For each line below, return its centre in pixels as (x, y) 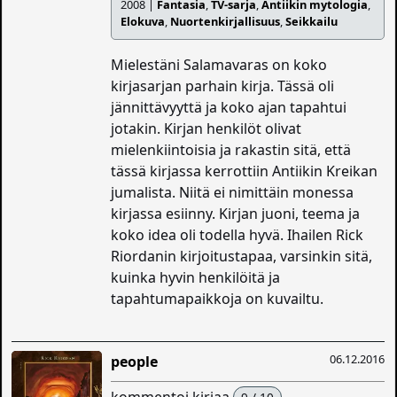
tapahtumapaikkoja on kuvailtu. (218, 299)
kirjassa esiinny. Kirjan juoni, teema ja (236, 214)
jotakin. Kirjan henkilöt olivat (206, 129)
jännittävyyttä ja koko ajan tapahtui (229, 108)
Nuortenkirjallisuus (226, 22)
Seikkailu (312, 22)
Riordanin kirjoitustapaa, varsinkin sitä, (242, 257)
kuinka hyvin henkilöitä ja (196, 278)
